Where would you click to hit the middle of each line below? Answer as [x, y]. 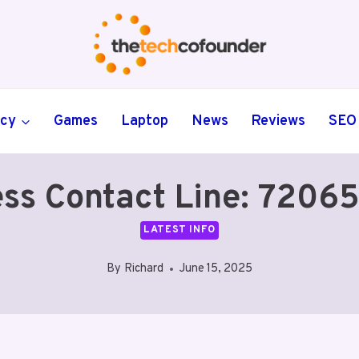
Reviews [278, 121]
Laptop [144, 121]
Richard [143, 269]
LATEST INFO [179, 230]
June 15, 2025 [216, 269]
